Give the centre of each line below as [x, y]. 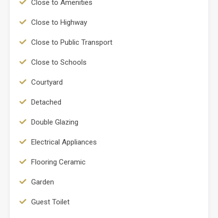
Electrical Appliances [64, 142]
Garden [43, 182]
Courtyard [47, 82]
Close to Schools [59, 62]
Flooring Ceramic [58, 162]
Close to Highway [59, 22]
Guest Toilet [50, 202]
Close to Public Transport [72, 42]
